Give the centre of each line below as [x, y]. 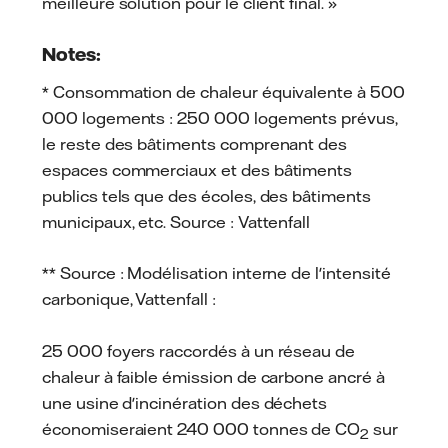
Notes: [71, 53]
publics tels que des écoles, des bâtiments [206, 195]
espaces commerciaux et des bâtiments [197, 169]
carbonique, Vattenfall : [129, 299]
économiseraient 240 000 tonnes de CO [201, 428]
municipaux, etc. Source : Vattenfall [176, 221]
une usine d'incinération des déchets [185, 402]
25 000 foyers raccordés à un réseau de [199, 350]
